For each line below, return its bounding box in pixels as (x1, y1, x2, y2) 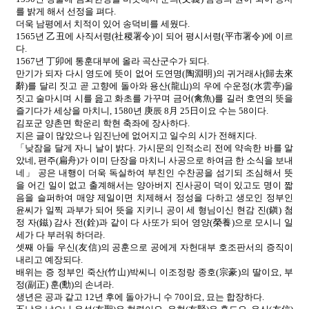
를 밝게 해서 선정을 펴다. (16, 6, 116, 17)
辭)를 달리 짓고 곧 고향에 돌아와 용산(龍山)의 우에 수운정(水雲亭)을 (16, 80, 293, 91)
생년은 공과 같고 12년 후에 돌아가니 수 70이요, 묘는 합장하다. (16, 291, 264, 302)
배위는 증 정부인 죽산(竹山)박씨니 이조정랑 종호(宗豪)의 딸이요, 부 (16, 266, 293, 277)
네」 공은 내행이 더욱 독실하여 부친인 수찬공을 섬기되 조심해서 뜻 (16, 167, 293, 178)
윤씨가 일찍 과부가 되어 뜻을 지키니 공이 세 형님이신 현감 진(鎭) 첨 (16, 204, 293, 215)
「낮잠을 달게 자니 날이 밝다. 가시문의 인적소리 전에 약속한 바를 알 (16, 142, 293, 153)
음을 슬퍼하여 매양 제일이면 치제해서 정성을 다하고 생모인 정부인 (16, 192, 293, 203)
